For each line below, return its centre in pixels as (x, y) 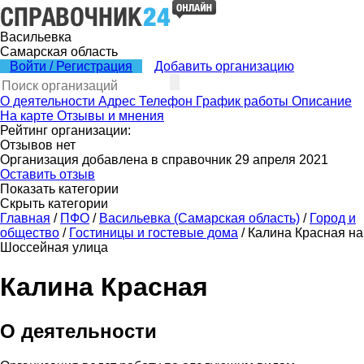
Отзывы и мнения (110, 116)
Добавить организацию (224, 66)
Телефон (166, 101)
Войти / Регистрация (71, 66)
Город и (333, 218)
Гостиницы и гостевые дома (154, 233)
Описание (322, 101)
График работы (242, 101)
